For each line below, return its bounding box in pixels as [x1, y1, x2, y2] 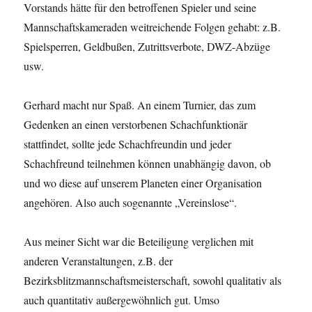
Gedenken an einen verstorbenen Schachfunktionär [24, 116, 248, 132]
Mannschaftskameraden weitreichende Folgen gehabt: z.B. [24, 19, 281, 34]
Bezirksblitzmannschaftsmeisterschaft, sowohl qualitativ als [24, 272, 282, 288]
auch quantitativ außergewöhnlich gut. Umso [24, 292, 220, 307]
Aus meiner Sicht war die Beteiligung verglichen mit [24, 233, 254, 249]
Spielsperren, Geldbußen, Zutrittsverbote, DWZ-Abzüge [24, 38, 271, 54]
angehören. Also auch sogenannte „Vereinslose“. [24, 194, 237, 210]
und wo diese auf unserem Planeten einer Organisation [24, 175, 263, 190]
